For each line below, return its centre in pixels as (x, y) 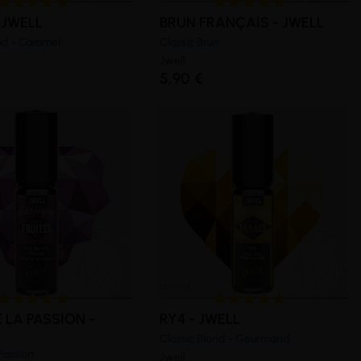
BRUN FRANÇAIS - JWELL (242, 22)
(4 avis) (121, 72)
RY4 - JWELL (200, 319)
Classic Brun (190, 42)
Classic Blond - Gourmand (225, 338)
